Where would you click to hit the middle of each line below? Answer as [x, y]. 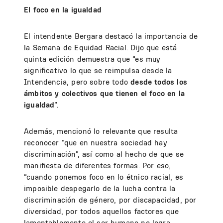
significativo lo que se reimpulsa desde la [98, 71]
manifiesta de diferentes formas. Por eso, [98, 166]
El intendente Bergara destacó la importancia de [111, 36]
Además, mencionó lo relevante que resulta [101, 131]
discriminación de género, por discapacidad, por [110, 200]
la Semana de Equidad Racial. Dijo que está [101, 48]
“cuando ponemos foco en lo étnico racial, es [104, 177]
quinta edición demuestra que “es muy [92, 59]
